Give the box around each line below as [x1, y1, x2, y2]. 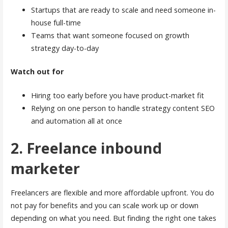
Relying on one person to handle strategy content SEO [31, 103, 215, 113]
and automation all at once [31, 116, 122, 126]
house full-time [31, 17, 81, 27]
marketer [10, 158, 80, 179]
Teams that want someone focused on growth [31, 30, 189, 40]
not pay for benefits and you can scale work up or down [10, 200, 198, 210]
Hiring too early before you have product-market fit [31, 90, 204, 100]
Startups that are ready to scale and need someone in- [31, 5, 216, 15]
